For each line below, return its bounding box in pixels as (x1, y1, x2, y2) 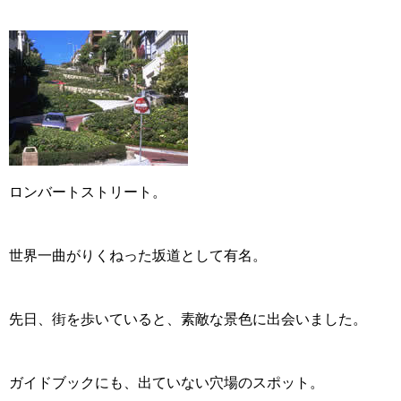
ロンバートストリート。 (9, 184, 166, 200)
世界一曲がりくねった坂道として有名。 (9, 248, 267, 263)
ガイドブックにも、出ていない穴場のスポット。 (9, 375, 324, 390)
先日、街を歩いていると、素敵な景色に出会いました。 (9, 311, 367, 327)
